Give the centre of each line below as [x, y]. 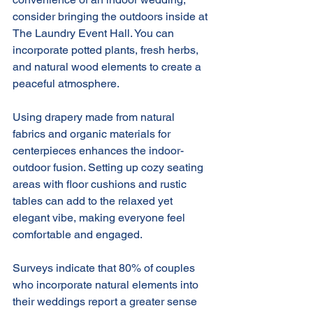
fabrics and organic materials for [93, 133]
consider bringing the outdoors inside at [111, 16]
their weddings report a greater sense [106, 301]
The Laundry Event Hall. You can [95, 33]
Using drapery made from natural [95, 117]
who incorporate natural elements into [107, 284]
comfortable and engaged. [78, 234]
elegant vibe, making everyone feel [100, 217]
